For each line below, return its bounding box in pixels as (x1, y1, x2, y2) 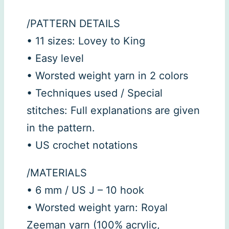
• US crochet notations (27, 139, 138, 152)
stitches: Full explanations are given (27, 104, 200, 117)
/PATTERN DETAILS (27, 17, 120, 30)
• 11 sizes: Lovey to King (27, 35, 145, 48)
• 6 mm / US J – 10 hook (27, 184, 144, 197)
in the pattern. (27, 122, 95, 134)
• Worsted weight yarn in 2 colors (27, 70, 188, 82)
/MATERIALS (27, 167, 87, 179)
